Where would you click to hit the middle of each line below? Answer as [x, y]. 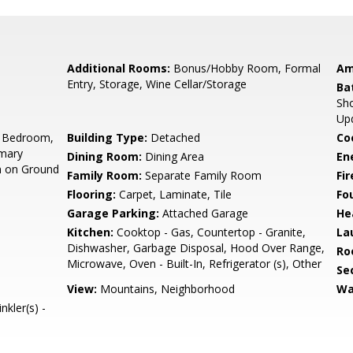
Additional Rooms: [119, 68]
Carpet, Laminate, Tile [174, 194]
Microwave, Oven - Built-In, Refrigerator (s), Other [195, 264]
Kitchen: [91, 232]
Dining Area [173, 156]
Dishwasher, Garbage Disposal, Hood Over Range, [196, 248]
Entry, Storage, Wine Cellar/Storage [157, 84]
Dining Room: [105, 156]
